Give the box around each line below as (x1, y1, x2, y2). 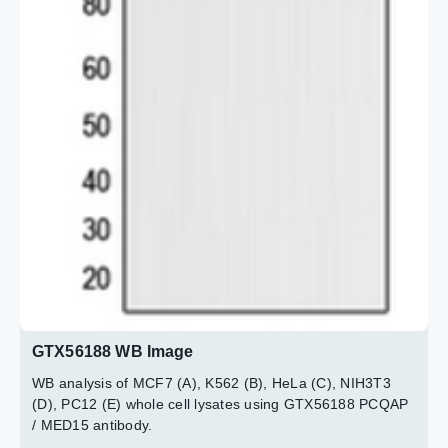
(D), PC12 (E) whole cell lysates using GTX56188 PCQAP (32, 395, 409, 412)
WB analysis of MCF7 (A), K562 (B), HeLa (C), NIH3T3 (32, 374, 391, 391)
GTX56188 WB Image (32, 342, 194, 360)
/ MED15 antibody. (32, 416, 153, 433)
